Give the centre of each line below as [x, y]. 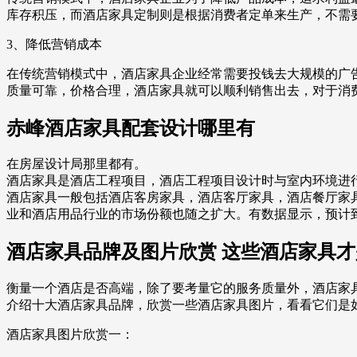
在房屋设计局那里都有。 [76, 164]
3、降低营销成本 [54, 44]
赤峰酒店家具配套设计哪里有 [131, 128]
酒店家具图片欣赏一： [70, 335]
